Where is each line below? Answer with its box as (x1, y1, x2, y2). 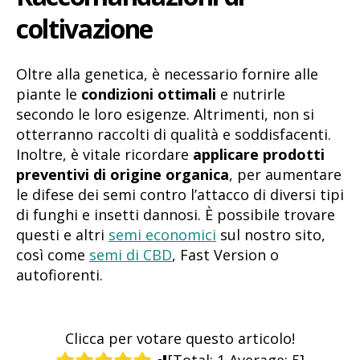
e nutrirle (216, 84, 285, 104)
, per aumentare (229, 164, 342, 184)
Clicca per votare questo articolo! (65, 329, 295, 349)
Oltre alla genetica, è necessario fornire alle (16, 63, 318, 84)
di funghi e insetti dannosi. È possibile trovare (16, 204, 335, 224)
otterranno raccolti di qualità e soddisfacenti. (16, 124, 331, 144)
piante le (16, 84, 81, 104)
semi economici (108, 224, 216, 244)
